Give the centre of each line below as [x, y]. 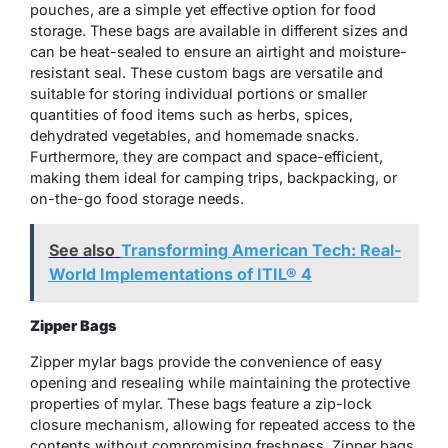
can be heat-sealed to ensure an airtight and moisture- [218, 51]
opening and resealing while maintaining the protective [220, 383]
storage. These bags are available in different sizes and [219, 30]
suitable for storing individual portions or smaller [198, 93]
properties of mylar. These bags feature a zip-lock [201, 404]
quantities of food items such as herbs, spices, [191, 114]
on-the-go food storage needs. [137, 198]
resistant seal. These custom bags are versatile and [206, 72]
